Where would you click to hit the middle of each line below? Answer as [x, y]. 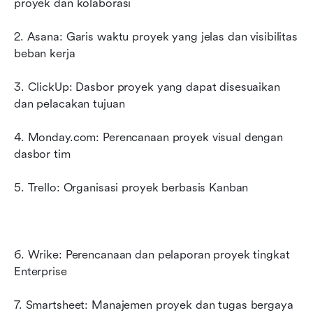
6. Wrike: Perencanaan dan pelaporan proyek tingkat [152, 254]
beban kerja [45, 53]
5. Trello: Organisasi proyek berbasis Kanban [131, 187]
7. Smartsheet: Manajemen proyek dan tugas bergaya [154, 305]
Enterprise [41, 271]
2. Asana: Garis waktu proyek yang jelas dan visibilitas [156, 36]
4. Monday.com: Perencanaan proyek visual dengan [148, 137]
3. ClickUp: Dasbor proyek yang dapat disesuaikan [147, 87]
